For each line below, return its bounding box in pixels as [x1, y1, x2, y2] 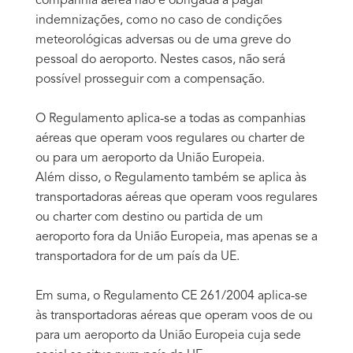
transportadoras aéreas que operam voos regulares [35, 191, 318, 204]
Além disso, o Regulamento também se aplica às [35, 171, 307, 184]
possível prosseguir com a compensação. [35, 72, 265, 86]
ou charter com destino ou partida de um [35, 210, 263, 224]
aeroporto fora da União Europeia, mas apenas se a [35, 230, 318, 243]
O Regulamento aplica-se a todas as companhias [35, 112, 306, 125]
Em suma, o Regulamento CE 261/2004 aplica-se [35, 289, 307, 303]
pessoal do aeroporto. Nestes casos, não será [35, 53, 285, 66]
